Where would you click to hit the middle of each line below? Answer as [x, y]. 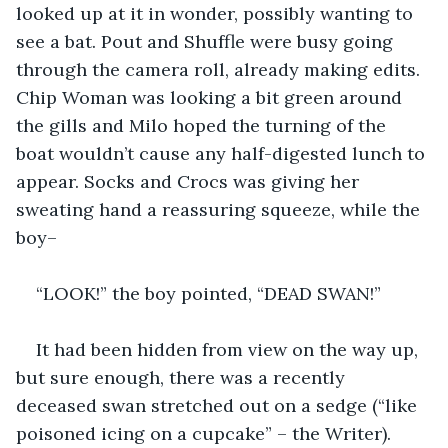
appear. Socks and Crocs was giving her [190, 181]
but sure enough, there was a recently [183, 377]
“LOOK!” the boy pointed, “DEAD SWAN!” [208, 293]
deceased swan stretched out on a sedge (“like [219, 405]
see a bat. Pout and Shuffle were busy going [207, 41]
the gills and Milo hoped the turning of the [203, 125]
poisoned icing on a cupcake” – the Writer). [206, 433]
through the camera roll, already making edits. [220, 69]
